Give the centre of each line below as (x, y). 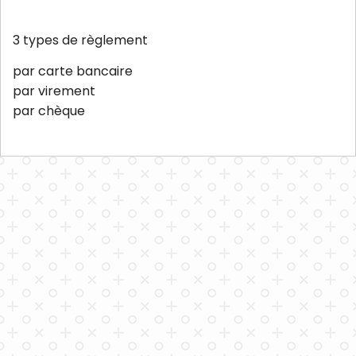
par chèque (49, 110)
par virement (54, 91)
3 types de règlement (80, 40)
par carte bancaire (73, 71)
